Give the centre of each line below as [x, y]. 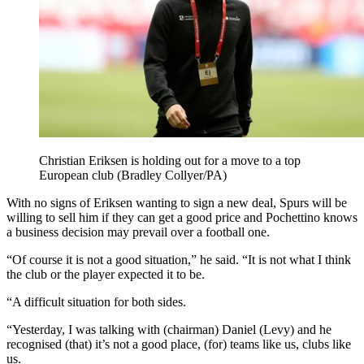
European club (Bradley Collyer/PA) [133, 175]
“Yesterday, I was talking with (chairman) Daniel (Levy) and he [169, 330]
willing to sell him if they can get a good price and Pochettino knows [182, 218]
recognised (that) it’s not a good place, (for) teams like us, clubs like [179, 344]
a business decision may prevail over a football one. [138, 232]
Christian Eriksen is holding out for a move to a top [170, 161]
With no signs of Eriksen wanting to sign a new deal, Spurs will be [177, 203]
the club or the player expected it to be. [106, 275]
